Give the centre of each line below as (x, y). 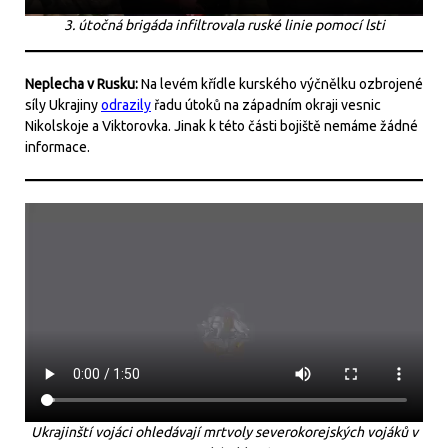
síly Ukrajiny (63, 105)
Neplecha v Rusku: (83, 84)
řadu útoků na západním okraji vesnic (266, 105)
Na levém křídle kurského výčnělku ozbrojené (282, 84)
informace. (57, 147)
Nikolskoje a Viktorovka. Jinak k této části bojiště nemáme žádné (221, 126)
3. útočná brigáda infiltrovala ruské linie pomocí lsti (224, 25)
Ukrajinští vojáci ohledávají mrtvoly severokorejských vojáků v (224, 432)
